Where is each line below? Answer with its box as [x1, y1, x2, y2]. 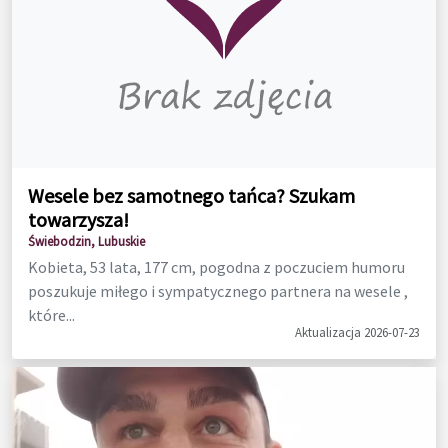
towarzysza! [28, 206, 129, 232]
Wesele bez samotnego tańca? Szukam [28, 182, 355, 208]
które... [28, 304, 75, 325]
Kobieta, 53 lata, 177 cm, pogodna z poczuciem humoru [28, 256, 405, 277]
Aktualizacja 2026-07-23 [295, 323, 420, 340]
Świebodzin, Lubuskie [28, 232, 145, 249]
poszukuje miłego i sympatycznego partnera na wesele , [28, 280, 408, 301]
